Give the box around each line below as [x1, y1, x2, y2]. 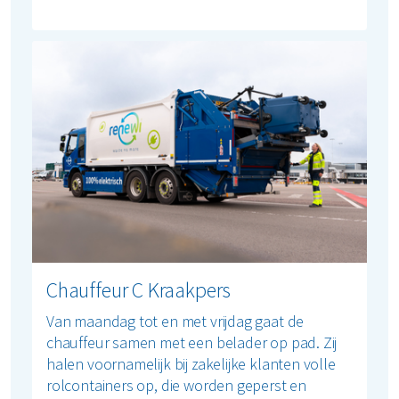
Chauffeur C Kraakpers [46, 276, 232, 305]
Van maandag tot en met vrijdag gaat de [46, 311, 305, 332]
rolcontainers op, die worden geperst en [46, 375, 306, 396]
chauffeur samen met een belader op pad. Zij [46, 332, 338, 354]
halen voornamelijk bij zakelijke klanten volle [46, 354, 336, 375]
